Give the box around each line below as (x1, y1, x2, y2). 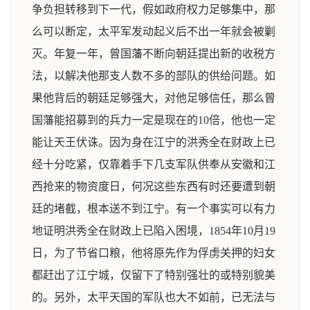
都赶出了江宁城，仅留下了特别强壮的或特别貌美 (32, 269, 275, 281)
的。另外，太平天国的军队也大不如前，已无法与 (32, 291, 275, 303)
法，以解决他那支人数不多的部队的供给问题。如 (32, 70, 275, 82)
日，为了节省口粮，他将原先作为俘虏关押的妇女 (32, 247, 275, 259)
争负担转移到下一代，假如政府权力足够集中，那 (32, 3, 275, 15)
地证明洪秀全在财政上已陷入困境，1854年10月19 (32, 225, 275, 237)
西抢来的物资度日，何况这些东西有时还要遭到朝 (32, 181, 275, 192)
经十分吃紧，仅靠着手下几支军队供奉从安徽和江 (32, 158, 275, 170)
